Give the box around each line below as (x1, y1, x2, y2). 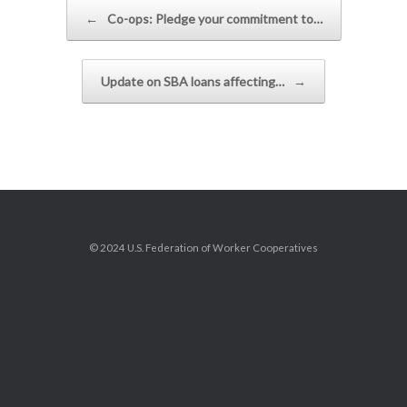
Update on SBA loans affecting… (101, 73, 287, 89)
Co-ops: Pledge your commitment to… (104, 10, 323, 26)
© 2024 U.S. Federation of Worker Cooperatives (89, 241, 318, 253)
